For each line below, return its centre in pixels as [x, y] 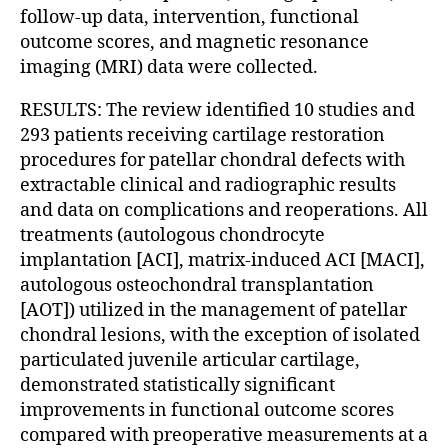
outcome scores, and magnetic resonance [194, 42]
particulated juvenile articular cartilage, [190, 360]
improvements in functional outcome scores [207, 410]
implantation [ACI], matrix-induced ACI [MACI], [222, 260]
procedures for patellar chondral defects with [212, 160]
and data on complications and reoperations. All [224, 210]
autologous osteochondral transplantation [197, 285]
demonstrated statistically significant [177, 385]
